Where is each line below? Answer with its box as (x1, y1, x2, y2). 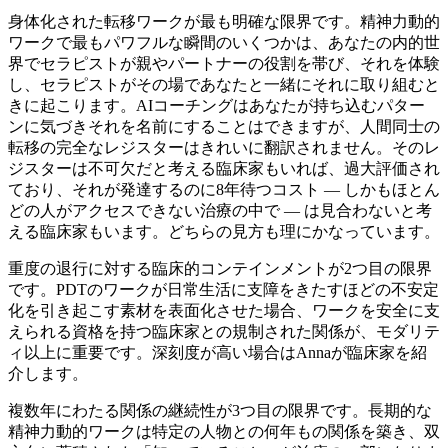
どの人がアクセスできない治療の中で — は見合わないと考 (8, 201, 432, 219)
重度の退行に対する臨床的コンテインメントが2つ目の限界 (8, 259, 432, 277)
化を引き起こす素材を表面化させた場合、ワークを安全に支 (8, 301, 440, 319)
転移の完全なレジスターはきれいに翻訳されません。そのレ (8, 138, 440, 156)
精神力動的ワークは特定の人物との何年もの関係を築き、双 (8, 422, 440, 440)
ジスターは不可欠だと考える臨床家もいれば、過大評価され (8, 159, 440, 177)
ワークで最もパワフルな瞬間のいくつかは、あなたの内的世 (8, 33, 440, 51)
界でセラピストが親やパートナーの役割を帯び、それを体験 (8, 54, 440, 72)
